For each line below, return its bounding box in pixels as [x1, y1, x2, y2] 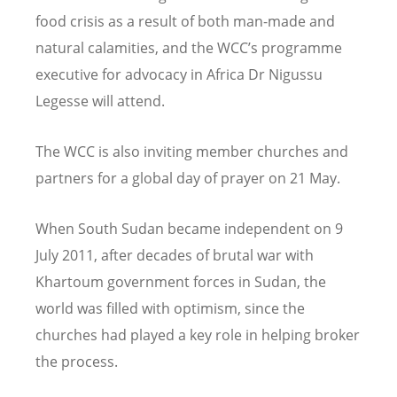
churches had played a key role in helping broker [35, 324, 360, 345]
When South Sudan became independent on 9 [35, 218, 343, 238]
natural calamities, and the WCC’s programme [35, 37, 342, 58]
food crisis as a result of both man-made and [35, 11, 335, 31]
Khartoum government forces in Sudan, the [35, 271, 326, 292]
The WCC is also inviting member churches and [35, 141, 348, 161]
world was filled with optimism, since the [35, 298, 305, 318]
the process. [35, 351, 118, 371]
